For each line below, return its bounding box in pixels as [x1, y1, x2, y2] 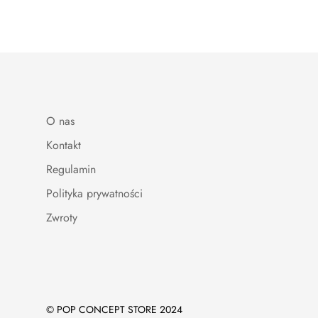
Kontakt [46, 136, 81, 153]
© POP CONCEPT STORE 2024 [46, 302, 182, 317]
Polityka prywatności [46, 185, 143, 202]
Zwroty [46, 209, 77, 226]
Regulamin [46, 160, 96, 177]
